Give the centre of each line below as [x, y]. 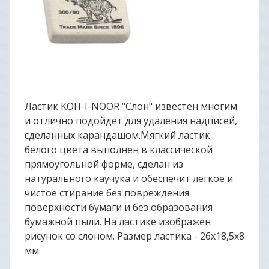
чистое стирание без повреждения [107, 193]
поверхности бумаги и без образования [119, 207]
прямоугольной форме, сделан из [104, 164]
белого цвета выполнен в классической [119, 150]
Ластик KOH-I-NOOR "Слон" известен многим [131, 106]
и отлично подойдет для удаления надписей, [131, 121]
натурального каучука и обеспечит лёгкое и [129, 178]
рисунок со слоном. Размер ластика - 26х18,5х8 [134, 236]
